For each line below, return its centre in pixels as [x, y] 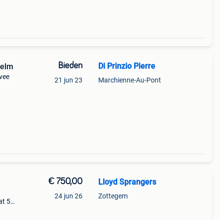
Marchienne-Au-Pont [129, 80]
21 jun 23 [68, 80]
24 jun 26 [68, 196]
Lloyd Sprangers [127, 182]
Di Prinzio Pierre [126, 66]
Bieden [70, 66]
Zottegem [113, 196]
